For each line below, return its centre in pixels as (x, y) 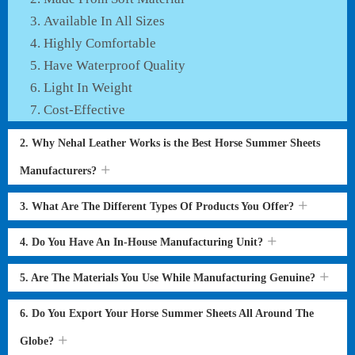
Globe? (38, 341)
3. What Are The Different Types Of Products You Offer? (158, 206)
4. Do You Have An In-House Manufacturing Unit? (143, 242)
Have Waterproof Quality (115, 65)
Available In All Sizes (104, 21)
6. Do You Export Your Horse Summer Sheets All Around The (167, 313)
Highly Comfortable (100, 43)
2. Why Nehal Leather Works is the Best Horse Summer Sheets (170, 143)
